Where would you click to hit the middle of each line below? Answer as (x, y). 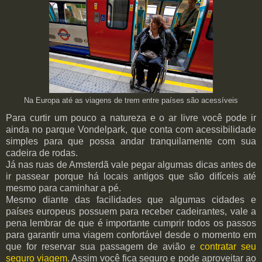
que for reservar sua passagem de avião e (103, 247)
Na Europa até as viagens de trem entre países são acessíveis (131, 101)
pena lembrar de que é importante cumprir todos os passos (131, 223)
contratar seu (228, 247)
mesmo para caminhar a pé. (63, 188)
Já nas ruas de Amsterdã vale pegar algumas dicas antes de (131, 165)
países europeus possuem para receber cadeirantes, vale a (131, 212)
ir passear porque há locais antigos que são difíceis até (131, 177)
